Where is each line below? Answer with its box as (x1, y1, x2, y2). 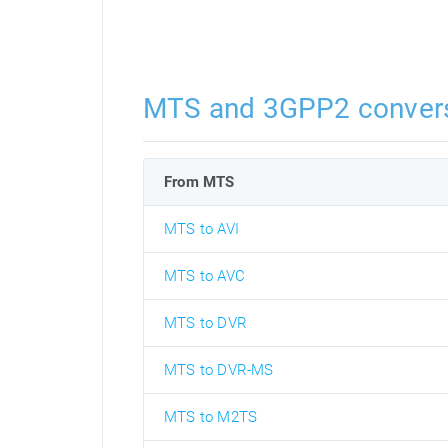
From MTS (164, 173, 235, 191)
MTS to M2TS (164, 408, 258, 426)
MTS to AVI (164, 220, 239, 238)
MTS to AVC (164, 267, 245, 285)
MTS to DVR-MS (164, 361, 274, 379)
